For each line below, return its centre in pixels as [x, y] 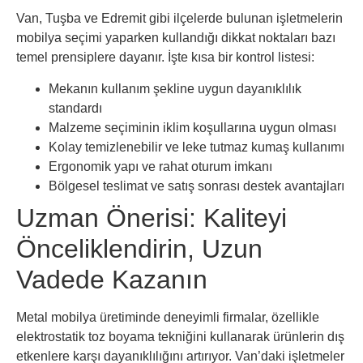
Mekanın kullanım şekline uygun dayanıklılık [175, 88]
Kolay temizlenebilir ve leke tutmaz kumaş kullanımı [196, 147]
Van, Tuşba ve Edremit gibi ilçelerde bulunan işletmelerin [179, 19]
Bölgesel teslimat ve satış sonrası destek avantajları [196, 186]
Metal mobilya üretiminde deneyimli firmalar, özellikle [168, 317]
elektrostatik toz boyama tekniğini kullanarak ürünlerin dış [180, 336]
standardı [75, 108]
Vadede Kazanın [112, 279]
